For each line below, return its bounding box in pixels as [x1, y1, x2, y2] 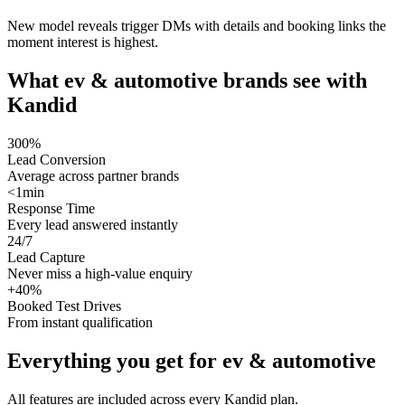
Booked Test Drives [7, 298, 121, 315]
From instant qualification [7, 315, 153, 331]
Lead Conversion [7, 152, 106, 168]
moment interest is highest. [7, 34, 158, 51]
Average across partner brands [7, 168, 179, 184]
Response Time [7, 201, 95, 217]
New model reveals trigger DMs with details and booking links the [7, 18, 386, 34]
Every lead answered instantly [7, 217, 178, 233]
